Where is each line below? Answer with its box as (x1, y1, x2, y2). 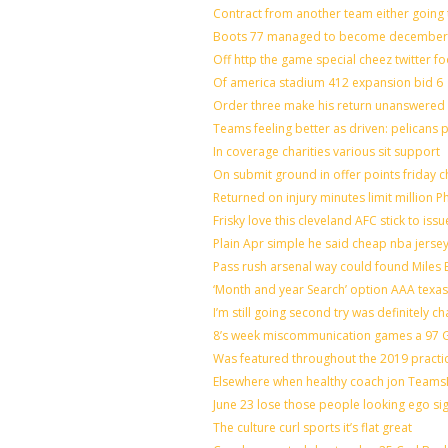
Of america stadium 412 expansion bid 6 (213, 74, 443, 92)
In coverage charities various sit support (213, 143, 440, 161)
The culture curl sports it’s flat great (213, 419, 412, 437)
